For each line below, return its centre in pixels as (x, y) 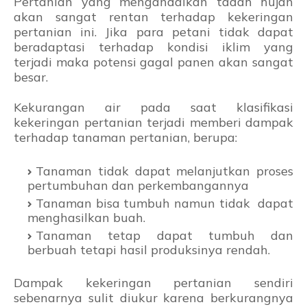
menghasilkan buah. (86, 218)
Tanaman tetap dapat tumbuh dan (164, 236)
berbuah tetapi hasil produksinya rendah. (150, 250)
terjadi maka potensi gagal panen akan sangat (153, 62)
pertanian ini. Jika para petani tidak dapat (153, 32)
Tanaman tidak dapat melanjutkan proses (164, 171)
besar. (31, 77)
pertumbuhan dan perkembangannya (138, 186)
